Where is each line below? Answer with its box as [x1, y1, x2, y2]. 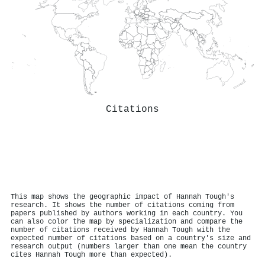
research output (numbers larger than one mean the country [11, 242, 247, 251]
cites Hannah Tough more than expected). [11, 250, 172, 259]
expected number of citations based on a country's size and [11, 234, 251, 243]
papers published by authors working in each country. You [11, 209, 243, 218]
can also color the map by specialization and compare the [11, 217, 243, 226]
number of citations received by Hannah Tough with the [11, 225, 230, 234]
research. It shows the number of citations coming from [11, 201, 234, 209]
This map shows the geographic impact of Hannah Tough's [11, 192, 234, 201]
